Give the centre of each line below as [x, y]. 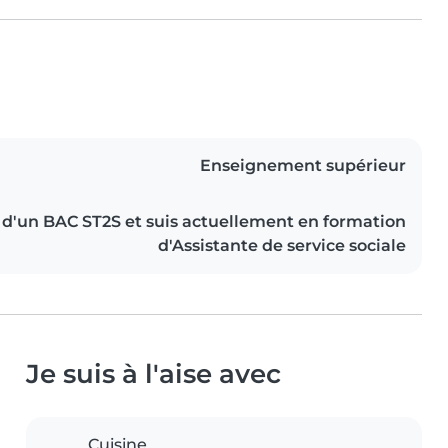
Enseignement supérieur [303, 166]
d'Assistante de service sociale [282, 246]
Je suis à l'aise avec [153, 374]
